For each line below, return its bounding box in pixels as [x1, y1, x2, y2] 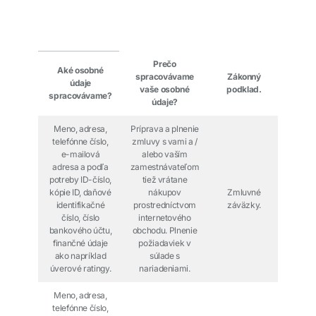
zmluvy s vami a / [131, 136, 198, 147]
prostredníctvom [133, 200, 196, 210]
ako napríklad [54, 250, 107, 261]
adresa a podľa [52, 162, 109, 172]
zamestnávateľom [130, 162, 200, 172]
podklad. [226, 84, 262, 95]
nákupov [148, 187, 181, 197]
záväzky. [226, 200, 262, 210]
